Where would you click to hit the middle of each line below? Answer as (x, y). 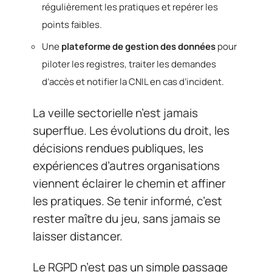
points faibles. (72, 24)
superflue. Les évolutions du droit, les (131, 130)
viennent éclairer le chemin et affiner (129, 183)
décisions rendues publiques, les (118, 148)
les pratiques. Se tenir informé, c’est (127, 201)
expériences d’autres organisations (126, 165)
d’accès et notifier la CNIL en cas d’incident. (133, 82)
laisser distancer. (78, 236)
